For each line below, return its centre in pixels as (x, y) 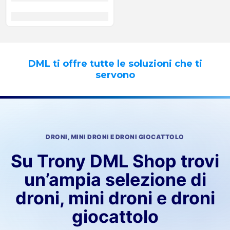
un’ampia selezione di (115, 179)
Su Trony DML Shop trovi (115, 161)
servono (115, 75)
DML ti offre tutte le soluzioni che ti (115, 64)
